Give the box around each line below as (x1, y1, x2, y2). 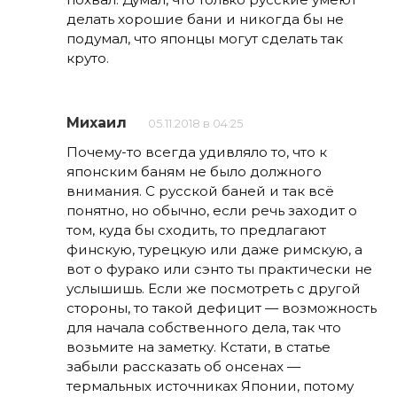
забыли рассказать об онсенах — (66, 358, 300, 376)
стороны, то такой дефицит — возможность (66, 300, 377, 317)
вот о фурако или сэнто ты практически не (66, 261, 372, 278)
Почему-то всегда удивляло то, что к (66, 144, 327, 161)
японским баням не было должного (66, 163, 322, 181)
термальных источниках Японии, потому (66, 378, 354, 395)
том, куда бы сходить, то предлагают (66, 222, 326, 239)
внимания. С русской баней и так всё (66, 183, 334, 200)
